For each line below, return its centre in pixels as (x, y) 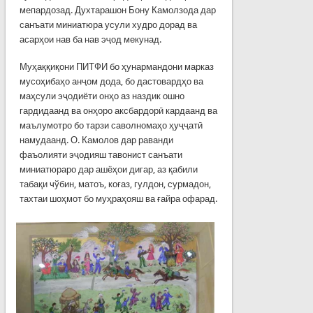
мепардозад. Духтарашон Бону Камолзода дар (117, 10)
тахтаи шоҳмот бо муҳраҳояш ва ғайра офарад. (118, 198)
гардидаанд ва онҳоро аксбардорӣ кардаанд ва (118, 110)
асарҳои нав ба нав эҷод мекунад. (90, 39)
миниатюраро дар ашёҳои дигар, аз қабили (108, 169)
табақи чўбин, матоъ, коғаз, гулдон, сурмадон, (115, 184)
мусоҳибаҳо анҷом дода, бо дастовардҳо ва (111, 81)
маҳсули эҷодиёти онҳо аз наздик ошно (102, 96)
